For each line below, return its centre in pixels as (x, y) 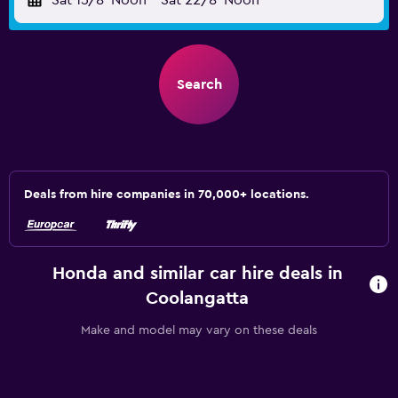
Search (199, 84)
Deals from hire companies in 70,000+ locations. (167, 195)
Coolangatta (198, 298)
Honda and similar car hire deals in (197, 274)
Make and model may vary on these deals (199, 330)
